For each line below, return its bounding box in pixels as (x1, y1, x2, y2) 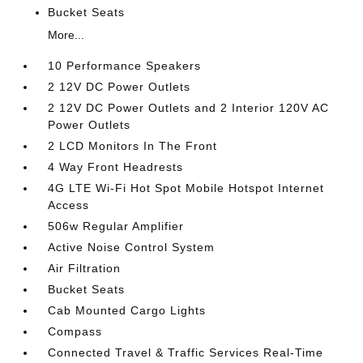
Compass (48, 324, 103, 338)
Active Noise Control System (48, 240, 216, 254)
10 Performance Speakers (48, 58, 202, 72)
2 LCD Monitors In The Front (48, 139, 218, 152)
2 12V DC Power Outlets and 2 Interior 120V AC (48, 100, 330, 114)
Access (48, 198, 90, 211)
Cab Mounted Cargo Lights (48, 303, 207, 317)
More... (48, 28, 85, 41)
